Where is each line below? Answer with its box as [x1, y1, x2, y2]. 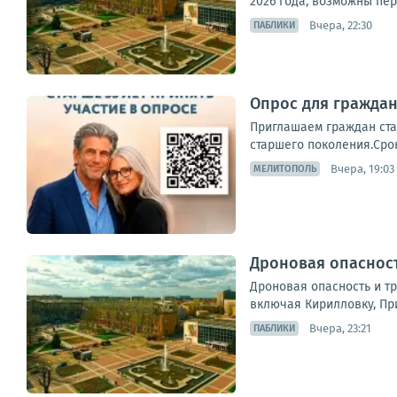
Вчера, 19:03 [331, 161, 394, 175]
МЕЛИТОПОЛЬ [253, 163, 316, 175]
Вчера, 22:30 [309, 18, 372, 32]
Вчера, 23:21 [309, 321, 371, 335]
